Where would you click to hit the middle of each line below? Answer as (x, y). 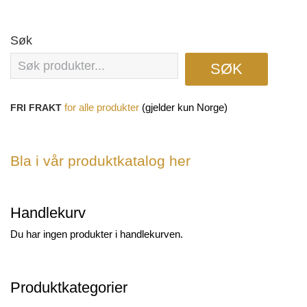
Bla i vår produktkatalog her (100, 161)
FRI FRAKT (37, 108)
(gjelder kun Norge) (183, 108)
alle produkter (109, 108)
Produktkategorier (69, 288)
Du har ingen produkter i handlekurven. (97, 234)
